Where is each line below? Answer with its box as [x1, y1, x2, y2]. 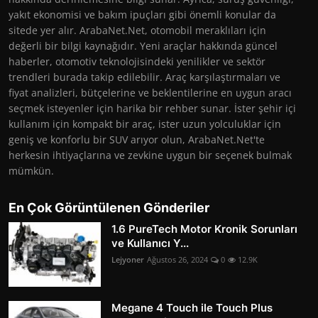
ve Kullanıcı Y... [111, 236, 189, 250]
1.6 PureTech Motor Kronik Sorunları [111, 221, 297, 236]
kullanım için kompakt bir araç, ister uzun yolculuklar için [9, 116, 281, 131]
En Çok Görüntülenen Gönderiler [9, 199, 209, 215]
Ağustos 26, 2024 [147, 253, 208, 265]
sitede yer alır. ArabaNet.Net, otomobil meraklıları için [9, 23, 266, 37]
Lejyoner [111, 253, 144, 265]
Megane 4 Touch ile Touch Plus [111, 300, 273, 314]
